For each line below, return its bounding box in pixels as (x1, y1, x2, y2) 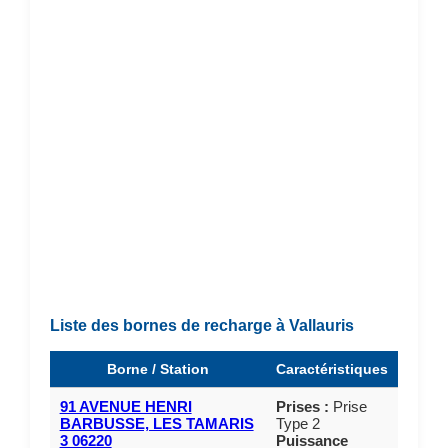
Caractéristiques (275, 360, 388, 377)
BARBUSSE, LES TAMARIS (59, 414, 254, 432)
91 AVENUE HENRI (59, 397, 192, 415)
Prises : (275, 397, 329, 415)
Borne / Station (106, 360, 209, 377)
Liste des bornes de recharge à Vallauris (49, 316, 354, 334)
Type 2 (275, 414, 320, 432)
